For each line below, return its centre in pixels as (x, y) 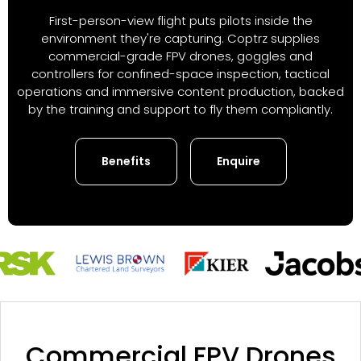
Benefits (126, 161)
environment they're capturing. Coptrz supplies (180, 38)
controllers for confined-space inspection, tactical (180, 73)
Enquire (238, 161)
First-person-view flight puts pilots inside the (180, 20)
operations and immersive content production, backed (180, 91)
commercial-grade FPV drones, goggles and (180, 56)
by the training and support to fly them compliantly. (180, 109)
